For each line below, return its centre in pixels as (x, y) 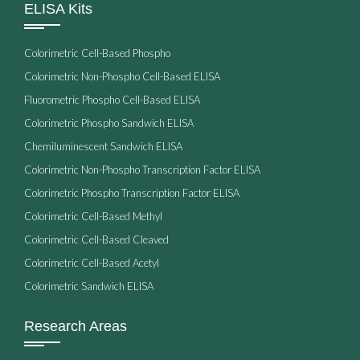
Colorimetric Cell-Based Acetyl (92, 262)
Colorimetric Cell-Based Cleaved (96, 239)
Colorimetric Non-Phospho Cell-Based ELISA (122, 76)
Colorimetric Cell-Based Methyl (93, 216)
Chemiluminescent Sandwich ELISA (103, 146)
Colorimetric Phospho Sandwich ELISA (109, 123)
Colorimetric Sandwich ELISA (89, 286)
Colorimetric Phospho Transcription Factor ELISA (132, 192)
